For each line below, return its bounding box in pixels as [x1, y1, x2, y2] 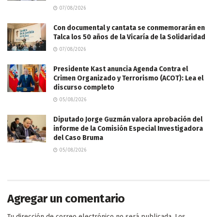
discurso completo [53, 83, 114, 92]
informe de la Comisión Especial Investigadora [53, 124, 203, 133]
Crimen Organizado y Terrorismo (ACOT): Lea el [53, 74, 203, 82]
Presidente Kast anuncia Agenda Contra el [53, 64, 188, 73]
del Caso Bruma [53, 133, 103, 142]
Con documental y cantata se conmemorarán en [53, 23, 205, 32]
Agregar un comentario [7, 191, 125, 205]
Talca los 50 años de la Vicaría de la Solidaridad [53, 32, 205, 41]
